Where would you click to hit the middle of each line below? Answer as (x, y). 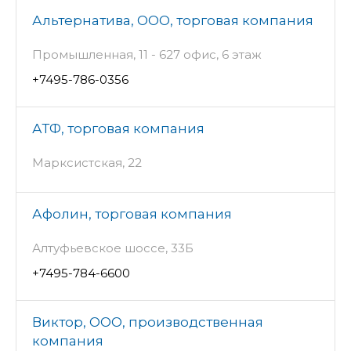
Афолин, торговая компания (132, 214)
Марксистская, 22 (87, 163)
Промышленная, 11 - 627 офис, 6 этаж (147, 55)
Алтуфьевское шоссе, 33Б (113, 248)
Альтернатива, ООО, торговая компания (173, 21)
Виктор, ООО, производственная (148, 322)
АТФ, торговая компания (118, 129)
